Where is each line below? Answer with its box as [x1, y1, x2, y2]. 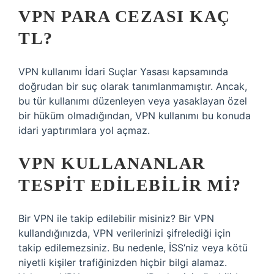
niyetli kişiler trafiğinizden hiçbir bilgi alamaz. [18, 256, 227, 268]
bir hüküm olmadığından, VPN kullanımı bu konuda [18, 109, 251, 122]
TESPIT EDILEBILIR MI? [18, 176, 242, 194]
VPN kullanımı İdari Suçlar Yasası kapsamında [18, 65, 228, 78]
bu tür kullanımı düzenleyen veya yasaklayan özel [18, 95, 247, 107]
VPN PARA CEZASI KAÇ [18, 7, 231, 26]
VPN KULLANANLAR [18, 154, 206, 172]
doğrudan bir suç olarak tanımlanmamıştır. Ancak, [18, 80, 247, 92]
